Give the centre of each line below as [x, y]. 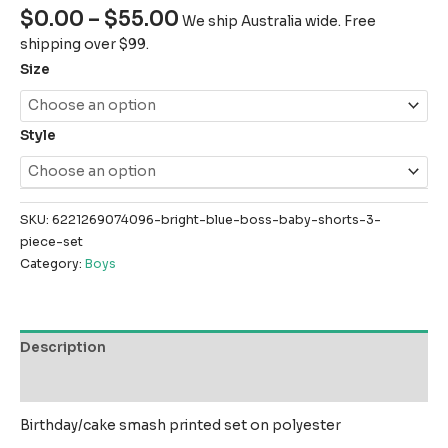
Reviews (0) [63, 383]
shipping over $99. [84, 44]
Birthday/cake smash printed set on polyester [182, 426]
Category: [52, 264]
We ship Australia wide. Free [279, 21]
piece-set [51, 242]
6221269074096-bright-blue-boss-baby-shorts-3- [216, 220]
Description [63, 348]
